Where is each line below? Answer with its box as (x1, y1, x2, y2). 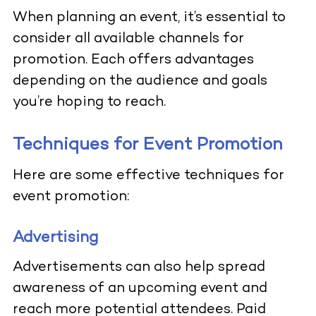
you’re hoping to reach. (12, 95, 169, 111)
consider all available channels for (12, 32, 244, 47)
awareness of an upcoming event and (12, 281, 267, 297)
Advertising (12, 230, 98, 247)
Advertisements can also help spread (12, 260, 265, 276)
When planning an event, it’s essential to (12, 11, 286, 26)
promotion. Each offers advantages (12, 53, 254, 68)
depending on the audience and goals (12, 74, 267, 90)
